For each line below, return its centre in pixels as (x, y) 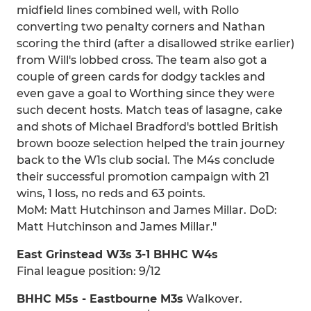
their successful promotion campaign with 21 (143, 177)
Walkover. (213, 299)
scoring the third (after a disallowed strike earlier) (155, 43)
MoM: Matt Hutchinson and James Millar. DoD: (147, 210)
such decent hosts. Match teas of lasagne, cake (150, 110)
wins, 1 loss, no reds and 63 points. (111, 193)
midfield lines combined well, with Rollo (128, 10)
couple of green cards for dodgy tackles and (141, 77)
